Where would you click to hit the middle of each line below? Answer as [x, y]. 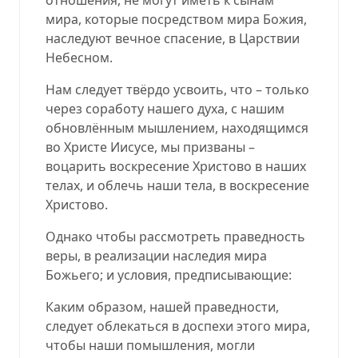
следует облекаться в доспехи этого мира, [178, 326]
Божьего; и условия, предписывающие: [169, 274]
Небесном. [79, 57]
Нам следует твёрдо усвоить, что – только [177, 89]
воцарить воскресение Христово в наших [176, 166]
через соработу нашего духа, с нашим [165, 108]
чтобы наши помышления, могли [150, 345]
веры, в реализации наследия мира [156, 255]
